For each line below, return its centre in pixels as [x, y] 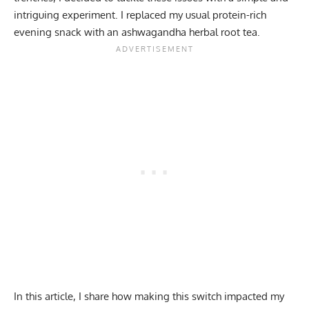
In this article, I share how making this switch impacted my [149, 297]
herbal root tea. [223, 32]
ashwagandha [154, 32]
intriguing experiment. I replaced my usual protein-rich [140, 15]
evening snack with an [68, 32]
